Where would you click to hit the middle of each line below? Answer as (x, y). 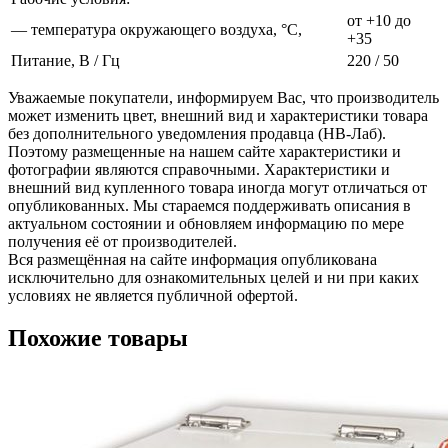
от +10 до (379, 20)
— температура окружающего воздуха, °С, (156, 29)
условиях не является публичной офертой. (153, 295)
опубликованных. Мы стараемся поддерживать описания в (209, 205)
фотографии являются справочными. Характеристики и (199, 169)
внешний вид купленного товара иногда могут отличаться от (217, 187)
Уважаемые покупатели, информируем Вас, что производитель (223, 97)
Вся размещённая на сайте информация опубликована (192, 259)
